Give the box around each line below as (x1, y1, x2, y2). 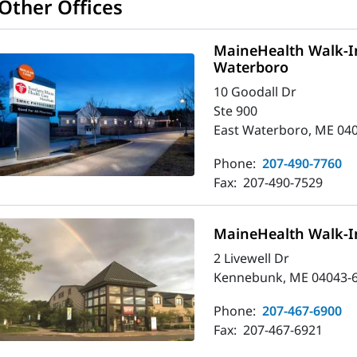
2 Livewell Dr (214, 249, 290, 268)
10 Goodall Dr (214, 83, 297, 101)
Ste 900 (214, 102, 258, 120)
